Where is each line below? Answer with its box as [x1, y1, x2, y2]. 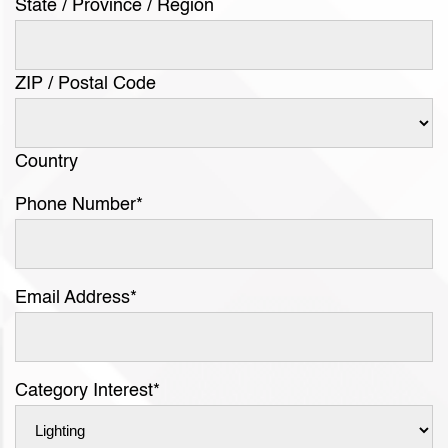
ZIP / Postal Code [15, 75, 156, 93]
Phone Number [15, 196, 136, 214]
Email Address [15, 289, 130, 307]
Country [15, 153, 78, 171]
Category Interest [15, 382, 153, 400]
